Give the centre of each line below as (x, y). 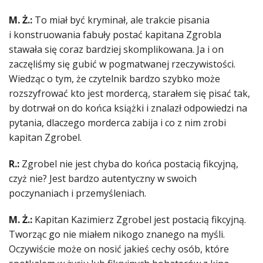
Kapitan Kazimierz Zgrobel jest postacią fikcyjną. (139, 220)
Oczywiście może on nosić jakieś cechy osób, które (119, 249)
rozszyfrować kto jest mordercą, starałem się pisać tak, (129, 94)
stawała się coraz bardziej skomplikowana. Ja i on (116, 50)
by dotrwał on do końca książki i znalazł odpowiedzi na (128, 108)
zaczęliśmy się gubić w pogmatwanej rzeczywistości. (122, 64)
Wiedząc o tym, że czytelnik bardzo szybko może (114, 79)
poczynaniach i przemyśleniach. (77, 193)
